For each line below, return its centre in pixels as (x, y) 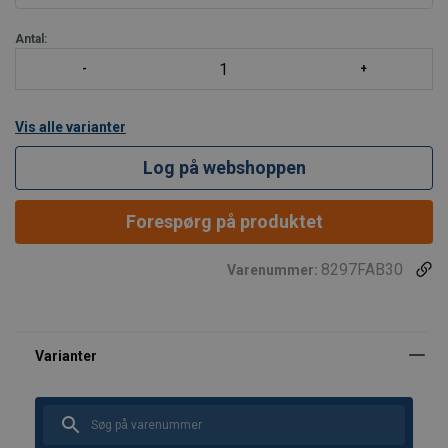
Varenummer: (274, 270)
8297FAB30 (362, 269)
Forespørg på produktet (224, 221)
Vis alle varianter (70, 127)
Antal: (31, 39)
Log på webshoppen (224, 167)
